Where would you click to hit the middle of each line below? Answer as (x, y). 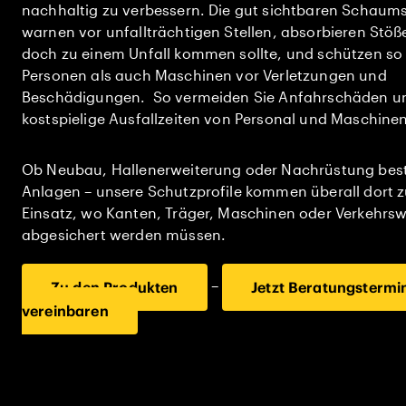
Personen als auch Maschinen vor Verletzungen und (204, 75)
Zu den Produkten (115, 287)
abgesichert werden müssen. (124, 234)
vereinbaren (65, 310)
